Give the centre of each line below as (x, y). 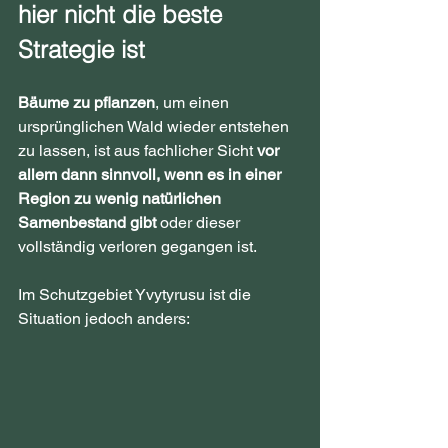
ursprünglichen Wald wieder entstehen (155, 127)
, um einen (194, 103)
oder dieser (200, 223)
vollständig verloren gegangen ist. (137, 247)
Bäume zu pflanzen (86, 103)
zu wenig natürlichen (149, 199)
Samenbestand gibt (87, 223)
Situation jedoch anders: (104, 319)
